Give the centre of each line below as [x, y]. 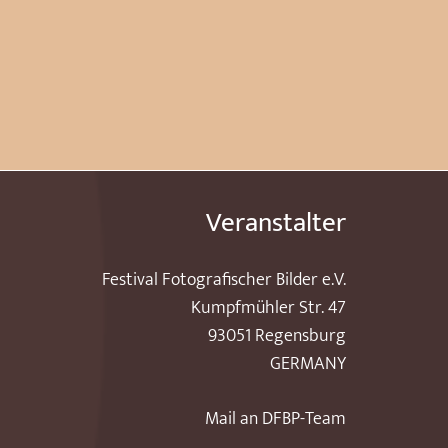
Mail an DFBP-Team [275, 419]
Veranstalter [276, 223]
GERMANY [308, 364]
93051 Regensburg [277, 336]
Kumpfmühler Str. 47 [268, 308]
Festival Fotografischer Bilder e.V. [224, 280]
